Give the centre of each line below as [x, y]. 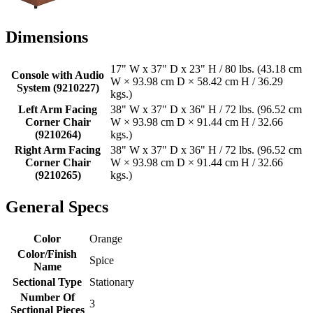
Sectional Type [47, 282]
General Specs [57, 207]
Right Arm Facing [58, 150]
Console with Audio [58, 75]
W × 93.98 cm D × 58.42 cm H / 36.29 [197, 82]
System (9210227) [58, 88]
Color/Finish [47, 254]
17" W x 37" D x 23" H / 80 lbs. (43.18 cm [206, 69]
